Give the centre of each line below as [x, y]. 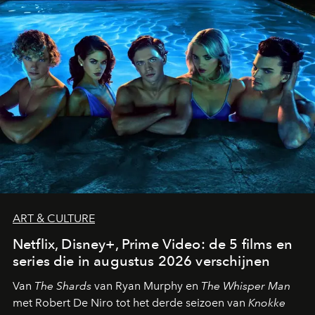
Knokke [267, 303]
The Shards [63, 286]
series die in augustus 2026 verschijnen [142, 261]
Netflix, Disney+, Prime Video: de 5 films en [153, 244]
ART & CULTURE [54, 218]
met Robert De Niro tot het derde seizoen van [130, 303]
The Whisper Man [246, 286]
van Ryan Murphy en [146, 286]
